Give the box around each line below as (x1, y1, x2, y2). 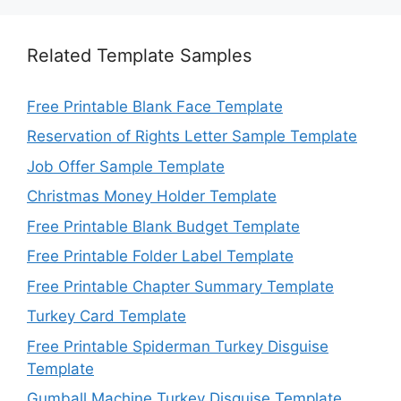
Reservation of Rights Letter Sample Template (27, 127, 357, 146)
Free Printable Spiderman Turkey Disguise (27, 337, 328, 355)
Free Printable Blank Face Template (27, 97, 283, 115)
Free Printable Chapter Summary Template (27, 277, 334, 295)
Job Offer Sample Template (27, 157, 225, 175)
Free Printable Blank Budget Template (27, 217, 300, 235)
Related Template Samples (27, 44, 252, 66)
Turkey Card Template (27, 307, 186, 326)
